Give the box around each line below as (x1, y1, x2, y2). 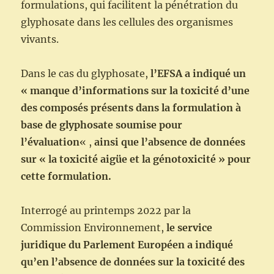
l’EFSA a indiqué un (150, 67, 246, 80)
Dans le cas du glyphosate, (21, 67, 151, 80)
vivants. (21, 33, 59, 46)
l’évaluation (21, 136, 80, 149)
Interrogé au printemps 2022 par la (21, 204, 191, 217)
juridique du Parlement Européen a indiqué (21, 239, 234, 251)
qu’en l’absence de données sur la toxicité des (21, 256, 245, 268)
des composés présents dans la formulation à (21, 102, 242, 114)
